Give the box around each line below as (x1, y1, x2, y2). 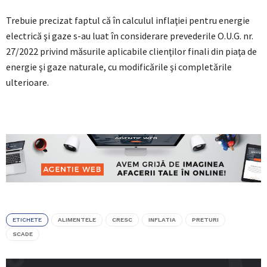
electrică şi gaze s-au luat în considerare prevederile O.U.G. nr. (6, 30, 253, 42)
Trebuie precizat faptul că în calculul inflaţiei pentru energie (6, 14, 250, 27)
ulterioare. (6, 76, 49, 89)
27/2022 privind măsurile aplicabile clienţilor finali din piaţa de (6, 45, 257, 58)
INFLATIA (148, 216, 176, 223)
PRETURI (192, 216, 219, 223)
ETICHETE (13, 216, 42, 223)
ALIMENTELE (58, 216, 96, 223)
